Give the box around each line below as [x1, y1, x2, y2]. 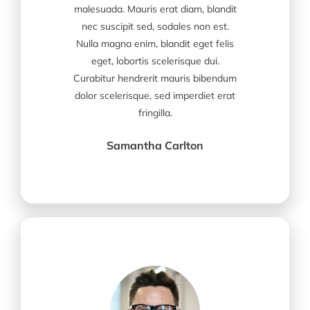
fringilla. [138, 106, 172, 119]
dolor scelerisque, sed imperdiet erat [75, 89, 235, 102]
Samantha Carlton [107, 138, 203, 152]
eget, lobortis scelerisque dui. [91, 54, 219, 67]
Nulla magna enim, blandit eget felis [76, 37, 234, 50]
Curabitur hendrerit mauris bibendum [73, 71, 237, 84]
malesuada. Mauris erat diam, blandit [73, 2, 237, 15]
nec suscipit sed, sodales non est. [81, 19, 229, 33]
